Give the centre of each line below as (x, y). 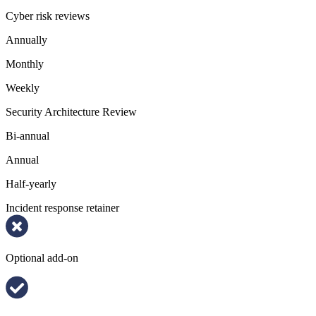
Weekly (23, 87)
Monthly (25, 63)
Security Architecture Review (71, 111)
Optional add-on (42, 257)
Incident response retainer (62, 207)
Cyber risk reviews (48, 16)
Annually (26, 39)
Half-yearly (31, 183)
